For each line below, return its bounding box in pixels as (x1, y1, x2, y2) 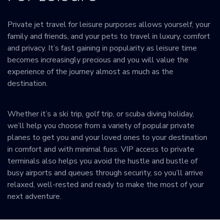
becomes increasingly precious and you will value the (7, 54, 189, 65)
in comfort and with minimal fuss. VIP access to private (7, 144, 194, 155)
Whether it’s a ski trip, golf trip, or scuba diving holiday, (7, 109, 194, 120)
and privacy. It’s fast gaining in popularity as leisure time (7, 42, 197, 54)
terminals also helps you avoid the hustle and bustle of (7, 156, 197, 167)
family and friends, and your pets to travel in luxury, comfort (7, 30, 210, 42)
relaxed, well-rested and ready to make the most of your (7, 179, 204, 191)
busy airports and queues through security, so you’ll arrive (7, 167, 203, 179)
